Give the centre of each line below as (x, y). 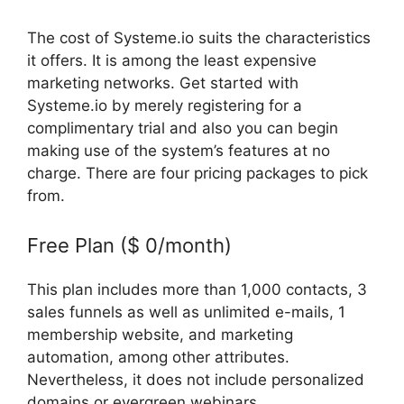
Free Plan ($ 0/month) (129, 245)
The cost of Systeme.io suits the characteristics (199, 38)
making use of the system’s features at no (179, 151)
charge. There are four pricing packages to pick (197, 174)
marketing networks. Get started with (163, 83)
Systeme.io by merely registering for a (165, 106)
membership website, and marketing (160, 334)
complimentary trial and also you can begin (183, 129)
